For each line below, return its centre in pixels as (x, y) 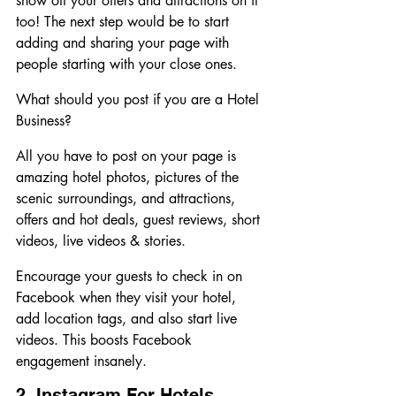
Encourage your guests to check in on (131, 277)
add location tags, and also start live (129, 319)
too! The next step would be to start (125, 22)
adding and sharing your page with (125, 43)
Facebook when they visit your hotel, (128, 298)
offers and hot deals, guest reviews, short (140, 220)
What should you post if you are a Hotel (140, 100)
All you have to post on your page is (128, 156)
